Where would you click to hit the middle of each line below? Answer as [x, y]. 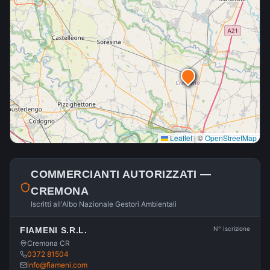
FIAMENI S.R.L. [54, 230]
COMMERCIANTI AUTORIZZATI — [121, 174]
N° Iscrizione [232, 228]
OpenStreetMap [231, 138]
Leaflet [180, 138]
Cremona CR [49, 243]
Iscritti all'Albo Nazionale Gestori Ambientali [104, 204]
